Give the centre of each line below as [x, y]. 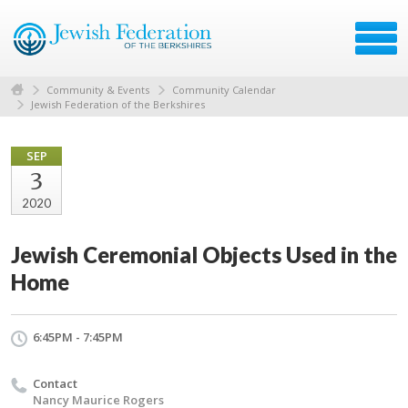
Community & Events [98, 89]
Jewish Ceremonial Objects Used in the [204, 255]
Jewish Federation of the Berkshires [118, 105]
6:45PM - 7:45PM [78, 337]
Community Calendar [224, 89]
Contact [55, 384]
